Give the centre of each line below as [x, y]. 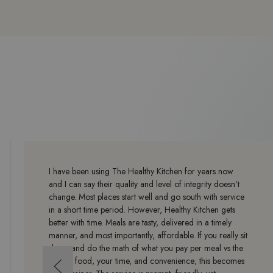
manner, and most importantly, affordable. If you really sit [148, 235]
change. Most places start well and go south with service [147, 197]
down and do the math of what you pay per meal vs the [146, 248]
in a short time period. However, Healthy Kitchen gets [142, 209]
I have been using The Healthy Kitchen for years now [141, 171]
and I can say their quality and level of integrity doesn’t [144, 184]
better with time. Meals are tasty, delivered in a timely [140, 222]
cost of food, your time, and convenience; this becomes [147, 261]
